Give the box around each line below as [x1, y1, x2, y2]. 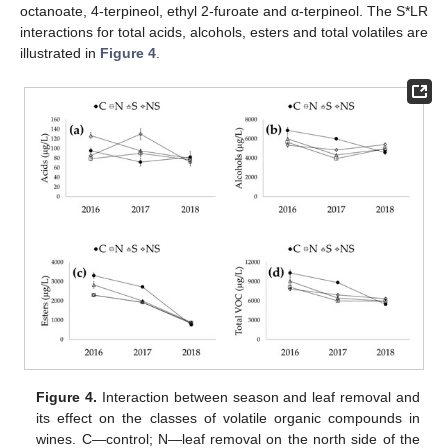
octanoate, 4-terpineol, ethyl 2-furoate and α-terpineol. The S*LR [20, 3, 428, 20]
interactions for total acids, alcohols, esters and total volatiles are [20, 24, 428, 41]
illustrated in [20, 45, 100, 62]
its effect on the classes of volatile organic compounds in [36, 410, 420, 427]
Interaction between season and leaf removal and [97, 389, 420, 406]
